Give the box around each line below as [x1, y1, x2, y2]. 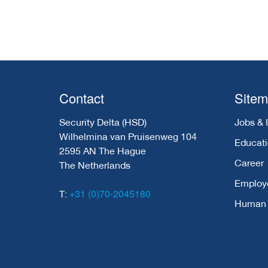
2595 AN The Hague [59, 144, 146, 156]
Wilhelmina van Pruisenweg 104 [59, 130, 197, 142]
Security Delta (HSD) [59, 115, 147, 127]
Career [234, 156, 264, 168]
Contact [59, 88, 104, 107]
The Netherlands [59, 159, 130, 170]
